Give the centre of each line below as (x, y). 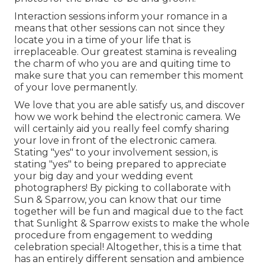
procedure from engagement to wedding (114, 235)
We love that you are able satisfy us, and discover (130, 105)
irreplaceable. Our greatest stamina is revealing (126, 51)
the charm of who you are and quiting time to (122, 63)
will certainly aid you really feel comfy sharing (122, 128)
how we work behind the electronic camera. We (127, 117)
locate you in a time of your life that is (102, 40)
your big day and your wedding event (104, 176)
